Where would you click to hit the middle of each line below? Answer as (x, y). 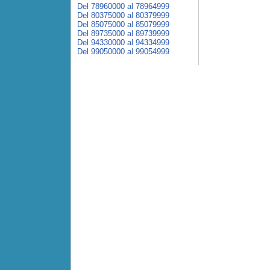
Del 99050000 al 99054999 (123, 52)
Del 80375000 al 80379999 (123, 15)
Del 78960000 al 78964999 (123, 6)
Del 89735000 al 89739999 (123, 33)
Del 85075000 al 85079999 (123, 24)
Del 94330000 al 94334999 (123, 42)
